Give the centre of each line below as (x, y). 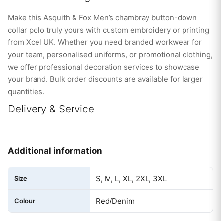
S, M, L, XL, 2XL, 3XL (131, 179)
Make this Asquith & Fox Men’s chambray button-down (102, 18)
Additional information (55, 151)
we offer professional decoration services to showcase (104, 67)
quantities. (26, 92)
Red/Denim (115, 201)
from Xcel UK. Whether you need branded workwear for (105, 42)
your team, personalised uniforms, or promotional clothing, (110, 55)
